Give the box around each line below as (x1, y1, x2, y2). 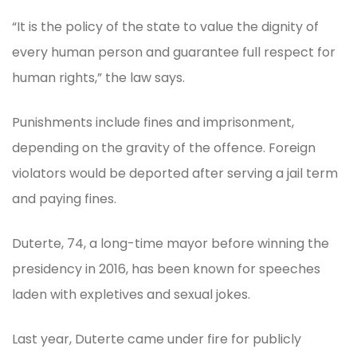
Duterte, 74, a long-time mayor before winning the (12, 233, 329, 253)
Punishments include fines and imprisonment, (12, 112, 294, 131)
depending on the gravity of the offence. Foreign (12, 138, 316, 157)
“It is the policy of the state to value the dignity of (12, 17, 319, 36)
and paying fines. (12, 189, 116, 208)
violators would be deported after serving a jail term (12, 163, 338, 182)
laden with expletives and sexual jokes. (12, 284, 250, 304)
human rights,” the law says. (12, 68, 185, 87)
